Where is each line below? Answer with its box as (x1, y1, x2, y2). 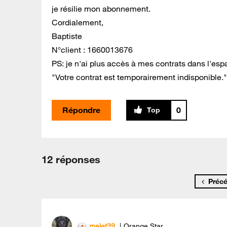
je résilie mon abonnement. (52, 3, 150, 14)
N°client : (52, 44, 87, 55)
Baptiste (52, 30, 82, 41)
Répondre (62, 104, 100, 115)
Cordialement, (52, 17, 103, 27)
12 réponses (42, 153, 100, 166)
